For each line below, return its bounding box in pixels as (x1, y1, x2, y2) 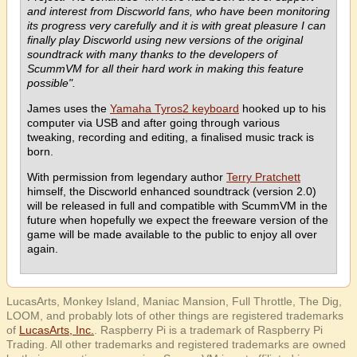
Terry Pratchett (226, 171, 300, 183)
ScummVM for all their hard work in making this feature (27, 62, 304, 75)
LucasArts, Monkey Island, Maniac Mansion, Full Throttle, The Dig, (6, 295, 342, 308)
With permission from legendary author (27, 171, 226, 183)
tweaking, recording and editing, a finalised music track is (27, 131, 314, 143)
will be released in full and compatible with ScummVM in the (27, 199, 328, 212)
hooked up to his (239, 102, 326, 115)
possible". (27, 76, 76, 89)
